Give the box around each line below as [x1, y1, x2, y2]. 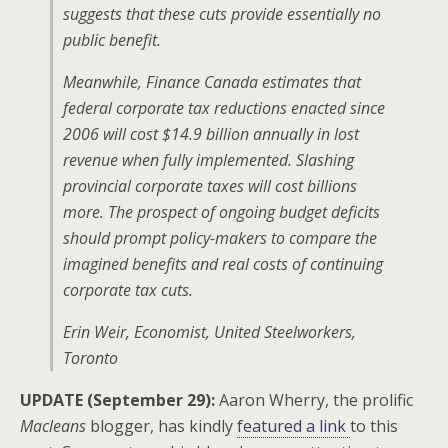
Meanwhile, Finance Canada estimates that [63, 71, 361, 93]
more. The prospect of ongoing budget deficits [63, 201, 380, 223]
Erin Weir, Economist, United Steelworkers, [63, 321, 356, 343]
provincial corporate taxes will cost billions [63, 175, 357, 197]
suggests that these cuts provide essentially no [63, 3, 381, 25]
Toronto [63, 347, 118, 369]
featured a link [237, 415, 350, 437]
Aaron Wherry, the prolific [215, 389, 413, 411]
